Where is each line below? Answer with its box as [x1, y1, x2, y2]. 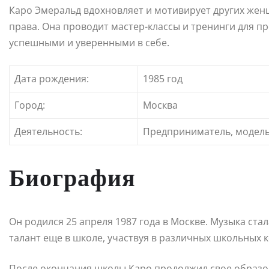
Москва [143, 98, 178, 112]
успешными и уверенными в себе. [9, 36, 169, 50]
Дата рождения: [14, 72, 89, 86]
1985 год [143, 72, 183, 86]
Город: [14, 98, 45, 112]
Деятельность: [14, 125, 82, 139]
